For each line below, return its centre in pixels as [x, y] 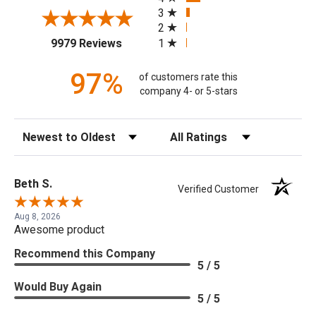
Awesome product [59, 229]
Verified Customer [222, 189]
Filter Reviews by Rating [213, 132]
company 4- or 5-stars [188, 91]
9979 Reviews [86, 43]
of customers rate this [189, 77]
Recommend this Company [85, 253]
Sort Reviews [43, 132]
